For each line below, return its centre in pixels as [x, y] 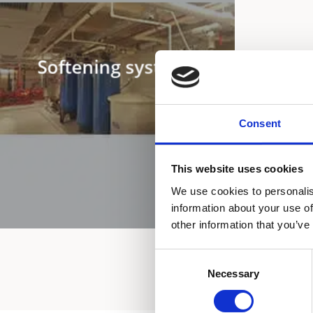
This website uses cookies [237, 169]
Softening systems [117, 67]
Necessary [233, 273]
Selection [176, 274]
